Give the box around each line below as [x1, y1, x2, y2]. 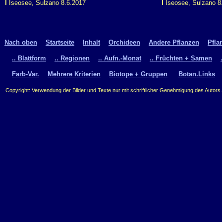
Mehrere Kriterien [48, 70, 101, 78]
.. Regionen [55, 54, 90, 62]
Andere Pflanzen [149, 38, 199, 46]
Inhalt [83, 38, 100, 46]
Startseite [46, 38, 74, 46]
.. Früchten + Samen [150, 54, 212, 62]
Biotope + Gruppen [109, 70, 167, 78]
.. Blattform [12, 54, 46, 62]
